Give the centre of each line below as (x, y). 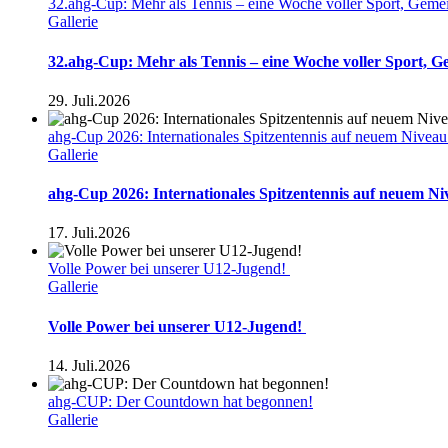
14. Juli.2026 (89, 365)
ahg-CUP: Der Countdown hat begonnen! (180, 401)
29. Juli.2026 (89, 100)
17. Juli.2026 (89, 233)
